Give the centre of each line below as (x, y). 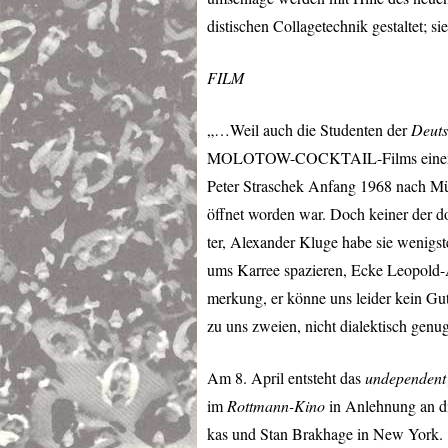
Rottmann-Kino (276, 405)
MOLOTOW (248, 157)
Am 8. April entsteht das (286, 377)
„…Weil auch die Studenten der (309, 129)
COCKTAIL (336, 157)
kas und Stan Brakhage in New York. (325, 433)
